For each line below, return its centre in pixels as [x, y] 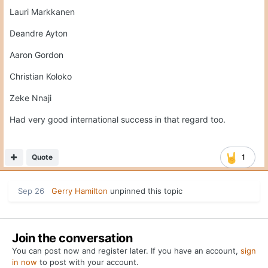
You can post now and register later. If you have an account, [126, 251]
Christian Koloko [42, 77]
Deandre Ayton [39, 33]
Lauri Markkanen [42, 12]
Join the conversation [72, 238]
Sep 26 [31, 191]
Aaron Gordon [36, 55]
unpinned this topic [145, 191]
